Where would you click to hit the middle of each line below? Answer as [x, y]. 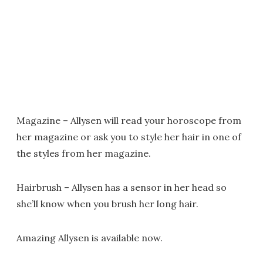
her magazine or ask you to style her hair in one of [129, 137]
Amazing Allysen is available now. [90, 238]
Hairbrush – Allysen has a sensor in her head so [122, 187]
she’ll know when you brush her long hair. [107, 204]
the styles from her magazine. [84, 153]
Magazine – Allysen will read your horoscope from [129, 120]
